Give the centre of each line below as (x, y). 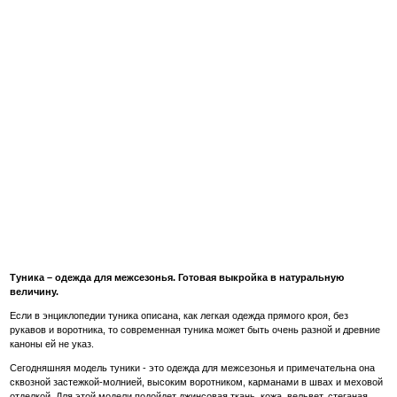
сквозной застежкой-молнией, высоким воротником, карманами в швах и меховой (197, 382)
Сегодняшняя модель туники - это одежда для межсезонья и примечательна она (193, 368)
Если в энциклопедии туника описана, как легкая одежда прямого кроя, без (179, 316)
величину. (35, 292)
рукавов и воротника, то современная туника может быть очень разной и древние (195, 330)
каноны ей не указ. (52, 344)
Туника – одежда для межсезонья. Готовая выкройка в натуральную (177, 278)
